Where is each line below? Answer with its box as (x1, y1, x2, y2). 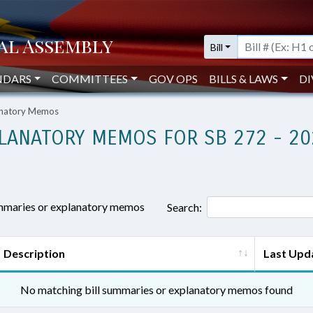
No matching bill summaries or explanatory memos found (20, 283, 293, 296)
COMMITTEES (52, 72, 129, 85)
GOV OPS (149, 72, 198, 85)
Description (3, 247, 65, 260)
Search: (167, 200, 202, 214)
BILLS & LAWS (209, 72, 279, 85)
